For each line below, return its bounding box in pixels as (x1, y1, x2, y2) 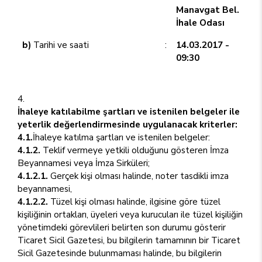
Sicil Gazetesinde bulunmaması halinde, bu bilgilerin (18, 247, 222, 259)
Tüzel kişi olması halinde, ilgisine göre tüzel (48, 195, 220, 208)
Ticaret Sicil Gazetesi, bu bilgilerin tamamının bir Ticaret (18, 234, 240, 246)
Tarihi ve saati (31, 39, 89, 51)
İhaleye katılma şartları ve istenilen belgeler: (33, 131, 210, 143)
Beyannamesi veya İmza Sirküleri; (18, 157, 150, 169)
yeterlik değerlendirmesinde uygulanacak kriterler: (18, 118, 237, 130)
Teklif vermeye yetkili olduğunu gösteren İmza (40, 144, 229, 156)
